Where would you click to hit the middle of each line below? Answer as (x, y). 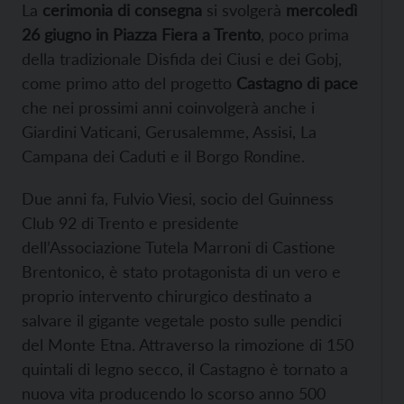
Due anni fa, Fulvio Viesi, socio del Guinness (178, 199)
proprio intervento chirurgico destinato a (167, 296)
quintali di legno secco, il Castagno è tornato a (185, 369)
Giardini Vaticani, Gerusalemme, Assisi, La (169, 132)
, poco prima (305, 35)
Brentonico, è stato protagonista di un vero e (181, 272)
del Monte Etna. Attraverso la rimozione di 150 (188, 345)
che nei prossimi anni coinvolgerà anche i (168, 108)
